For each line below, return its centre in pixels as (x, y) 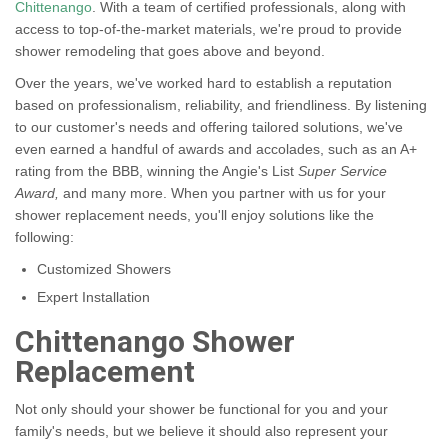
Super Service (342, 171)
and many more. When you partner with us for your (224, 193)
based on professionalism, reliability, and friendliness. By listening (221, 105)
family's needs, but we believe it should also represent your (201, 431)
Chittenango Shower (155, 343)
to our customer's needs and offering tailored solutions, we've (209, 127)
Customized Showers (104, 269)
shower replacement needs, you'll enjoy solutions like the (194, 215)
